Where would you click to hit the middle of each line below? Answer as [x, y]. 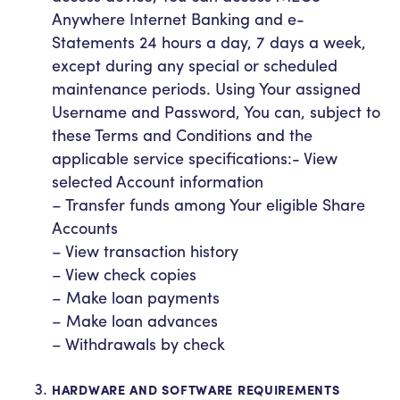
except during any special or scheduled [195, 64]
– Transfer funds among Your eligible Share [208, 204]
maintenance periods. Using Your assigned [206, 87]
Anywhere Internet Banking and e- [178, 18]
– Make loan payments [136, 296]
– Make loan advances [135, 320]
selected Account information [158, 180]
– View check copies [124, 273]
